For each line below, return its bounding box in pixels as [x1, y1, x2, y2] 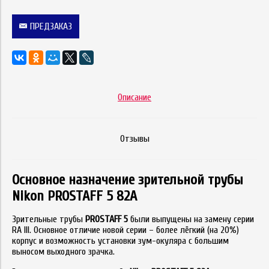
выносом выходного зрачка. [12, 246, 115, 257]
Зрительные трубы [12, 213, 85, 225]
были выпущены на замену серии [128, 213, 254, 225]
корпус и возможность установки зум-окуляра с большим [12, 235, 229, 246]
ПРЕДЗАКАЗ [30, 20, 72, 32]
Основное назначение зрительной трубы [12, 171, 243, 188]
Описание [118, 91, 151, 103]
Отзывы [119, 133, 150, 144]
